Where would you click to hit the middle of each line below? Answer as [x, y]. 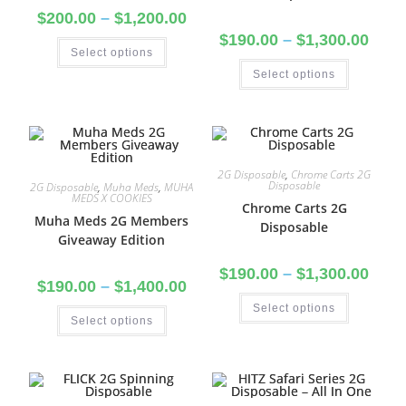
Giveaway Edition [112, 240]
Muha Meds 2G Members [112, 221]
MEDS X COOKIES [111, 198]
